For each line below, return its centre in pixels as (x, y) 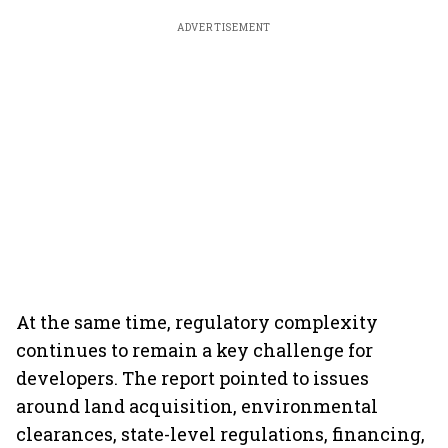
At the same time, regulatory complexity (197, 322)
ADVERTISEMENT (224, 27)
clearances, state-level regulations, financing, (220, 434)
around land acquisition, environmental (197, 406)
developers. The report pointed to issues (192, 378)
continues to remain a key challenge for (194, 350)
